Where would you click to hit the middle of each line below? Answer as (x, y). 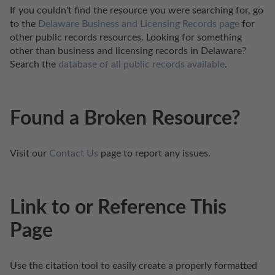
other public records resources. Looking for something (126, 37)
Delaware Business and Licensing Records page (139, 24)
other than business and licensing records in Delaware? (128, 51)
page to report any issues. (154, 153)
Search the (34, 64)
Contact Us (74, 153)
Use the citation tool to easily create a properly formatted (134, 265)
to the (24, 24)
